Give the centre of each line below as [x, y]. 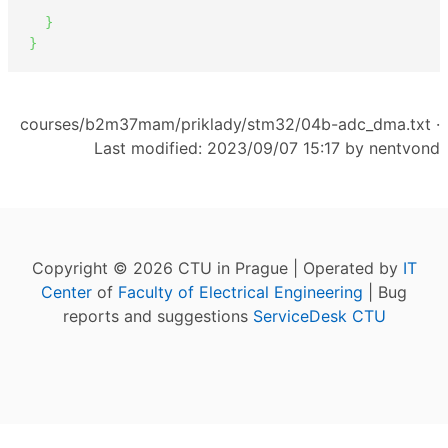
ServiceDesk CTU [319, 315]
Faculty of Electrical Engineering [240, 291]
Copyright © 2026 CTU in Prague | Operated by [217, 267]
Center [66, 291]
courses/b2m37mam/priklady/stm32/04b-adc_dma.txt [225, 123]
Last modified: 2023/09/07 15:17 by [231, 147]
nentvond [404, 147]
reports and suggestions [157, 315]
